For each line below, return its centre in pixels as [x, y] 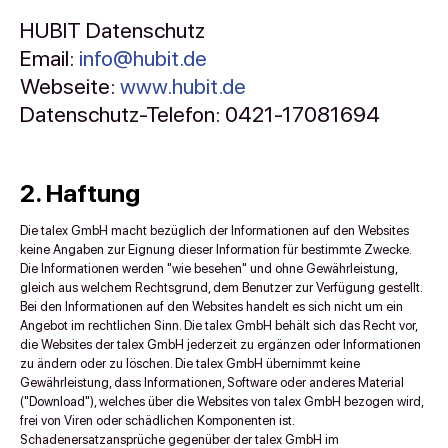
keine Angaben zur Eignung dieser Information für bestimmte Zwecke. [215, 249]
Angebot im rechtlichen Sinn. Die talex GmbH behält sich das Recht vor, [218, 325]
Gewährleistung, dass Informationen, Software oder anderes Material [212, 382]
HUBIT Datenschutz [112, 30]
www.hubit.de [183, 86]
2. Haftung [80, 193]
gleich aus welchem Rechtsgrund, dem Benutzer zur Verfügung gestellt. [221, 287]
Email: [49, 58]
